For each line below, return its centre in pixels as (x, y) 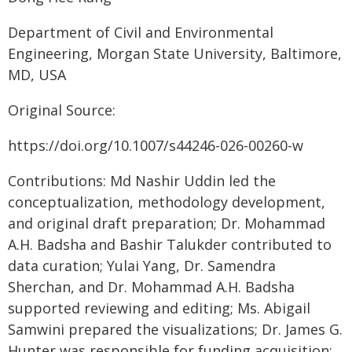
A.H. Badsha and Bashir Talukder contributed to (170, 244)
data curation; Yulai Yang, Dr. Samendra (142, 266)
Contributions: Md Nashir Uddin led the (142, 181)
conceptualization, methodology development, (167, 202)
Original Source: (62, 110)
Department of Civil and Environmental (141, 32)
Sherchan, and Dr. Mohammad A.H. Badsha (151, 287)
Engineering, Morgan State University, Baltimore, (175, 53)
